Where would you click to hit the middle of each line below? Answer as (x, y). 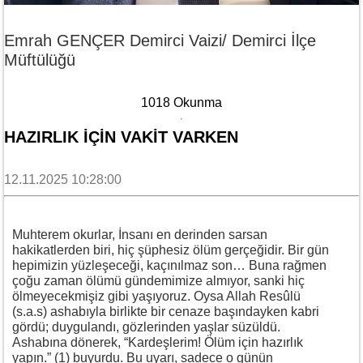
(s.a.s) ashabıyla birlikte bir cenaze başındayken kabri (166, 311)
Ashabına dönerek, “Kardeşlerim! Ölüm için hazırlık (158, 342)
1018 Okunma (181, 102)
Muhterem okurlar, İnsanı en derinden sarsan (140, 234)
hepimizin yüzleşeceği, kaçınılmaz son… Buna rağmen (169, 265)
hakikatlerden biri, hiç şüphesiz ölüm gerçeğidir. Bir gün (171, 250)
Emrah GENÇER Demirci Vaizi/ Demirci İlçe (160, 40)
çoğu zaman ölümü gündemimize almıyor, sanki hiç (158, 280)
